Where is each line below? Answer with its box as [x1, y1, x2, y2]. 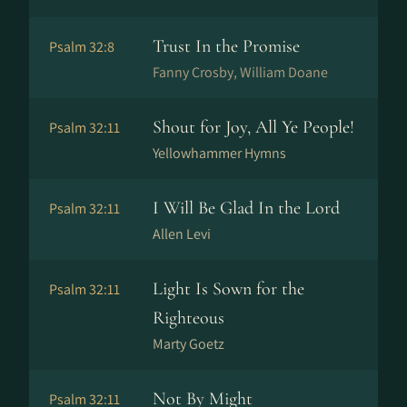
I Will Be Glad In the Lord [153, 197, 340, 219]
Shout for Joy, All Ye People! [153, 116, 354, 138]
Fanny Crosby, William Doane [153, 63, 328, 82]
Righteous [153, 307, 224, 329]
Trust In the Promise [153, 35, 300, 57]
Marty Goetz [153, 334, 224, 353]
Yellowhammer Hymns [153, 144, 286, 163]
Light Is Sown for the [153, 278, 304, 300]
